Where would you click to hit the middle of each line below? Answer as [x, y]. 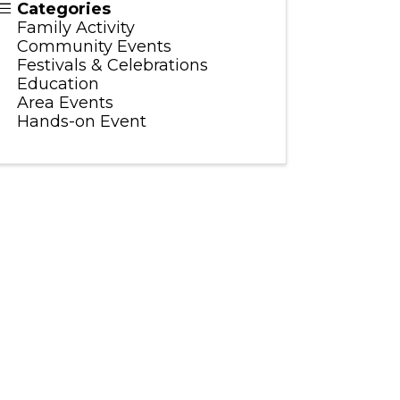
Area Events [65, 103]
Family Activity [75, 28]
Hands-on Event [81, 122]
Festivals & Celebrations [112, 66]
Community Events [94, 47]
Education [58, 84]
